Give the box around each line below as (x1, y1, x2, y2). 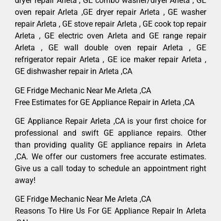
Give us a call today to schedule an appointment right (15, 164, 206, 174)
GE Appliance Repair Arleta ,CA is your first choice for (15, 116, 206, 126)
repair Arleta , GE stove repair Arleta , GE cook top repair (15, 19, 206, 29)
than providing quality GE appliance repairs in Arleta (15, 140, 206, 150)
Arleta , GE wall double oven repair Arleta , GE (15, 43, 206, 53)
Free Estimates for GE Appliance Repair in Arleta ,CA (15, 97, 194, 107)
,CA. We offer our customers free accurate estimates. (15, 152, 206, 162)
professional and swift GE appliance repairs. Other (15, 128, 206, 138)
